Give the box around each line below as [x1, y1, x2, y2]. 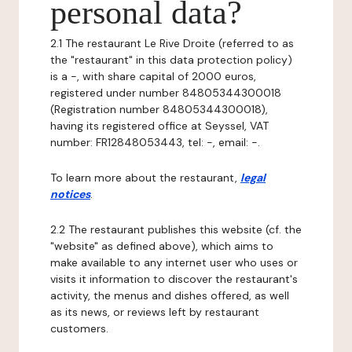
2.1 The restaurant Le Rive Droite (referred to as [50, 36, 294, 50]
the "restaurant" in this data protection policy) [50, 53, 292, 67]
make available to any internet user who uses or [50, 255, 298, 269]
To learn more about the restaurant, [50, 170, 240, 185]
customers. [50, 321, 108, 335]
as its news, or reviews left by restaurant [50, 305, 259, 319]
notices [50, 187, 90, 201]
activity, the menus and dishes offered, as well [50, 288, 289, 302]
